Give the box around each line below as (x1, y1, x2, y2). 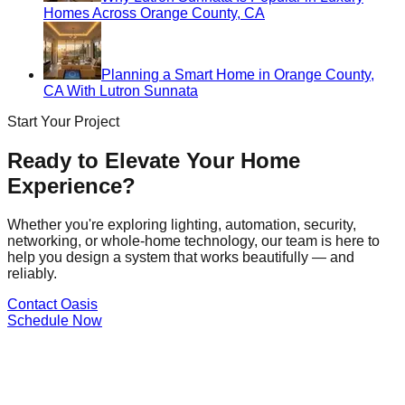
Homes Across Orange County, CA (43, 5, 265, 22)
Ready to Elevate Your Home (7, 148, 300, 174)
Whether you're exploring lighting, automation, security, (7, 217, 356, 232)
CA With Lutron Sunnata (43, 83, 198, 99)
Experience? (7, 174, 136, 199)
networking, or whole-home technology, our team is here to (7, 233, 380, 249)
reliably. (7, 266, 57, 281)
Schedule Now (7, 313, 102, 328)
